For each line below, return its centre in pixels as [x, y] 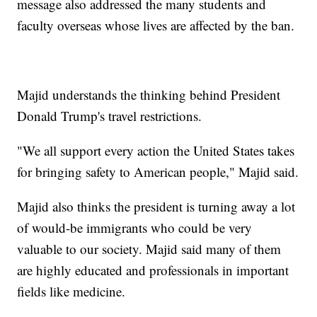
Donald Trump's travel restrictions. [110, 116]
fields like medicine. [71, 292]
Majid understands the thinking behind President [149, 95]
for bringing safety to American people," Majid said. [158, 172]
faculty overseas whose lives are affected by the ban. [156, 25]
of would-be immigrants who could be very [135, 228]
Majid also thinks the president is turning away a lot [156, 207]
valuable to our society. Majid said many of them [149, 249]
